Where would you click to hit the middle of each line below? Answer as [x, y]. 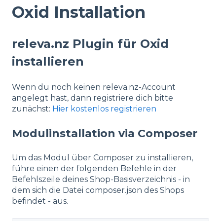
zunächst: [32, 109]
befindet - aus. [40, 201]
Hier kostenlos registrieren [104, 109]
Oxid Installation [79, 12]
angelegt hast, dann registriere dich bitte [92, 98]
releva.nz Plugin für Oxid [90, 44]
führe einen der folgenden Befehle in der [94, 169]
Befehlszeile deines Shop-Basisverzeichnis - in [101, 180]
